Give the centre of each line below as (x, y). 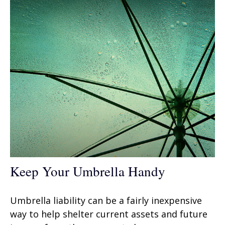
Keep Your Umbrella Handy (88, 171)
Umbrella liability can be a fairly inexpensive (106, 200)
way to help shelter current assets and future (109, 214)
